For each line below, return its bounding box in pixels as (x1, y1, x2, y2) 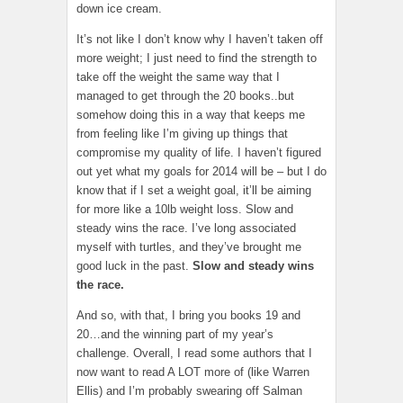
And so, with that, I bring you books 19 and (76, 309, 300, 323)
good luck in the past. (76, 259, 193, 273)
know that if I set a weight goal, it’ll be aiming (76, 184, 311, 198)
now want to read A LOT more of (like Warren (76, 365, 309, 380)
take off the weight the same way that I (76, 70, 280, 85)
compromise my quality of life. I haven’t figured (76, 146, 321, 160)
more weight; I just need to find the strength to (76, 51, 317, 66)
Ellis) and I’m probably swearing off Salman (76, 384, 302, 399)
